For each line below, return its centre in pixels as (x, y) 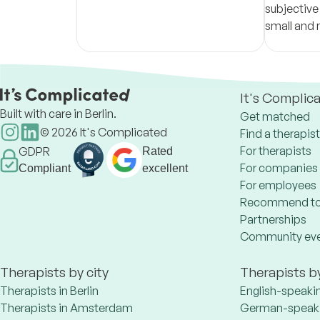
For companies (279, 168)
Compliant (45, 168)
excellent (165, 168)
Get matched (275, 116)
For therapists (276, 151)
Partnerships (273, 219)
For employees (278, 185)
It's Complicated (122, 132)
